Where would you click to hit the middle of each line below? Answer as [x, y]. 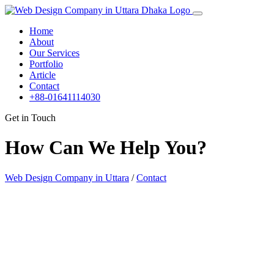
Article [43, 75]
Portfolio [46, 64]
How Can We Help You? [106, 148]
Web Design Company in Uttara [67, 177]
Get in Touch [30, 118]
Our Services [54, 53]
